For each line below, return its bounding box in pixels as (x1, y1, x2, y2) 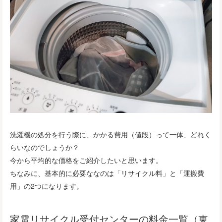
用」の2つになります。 (10, 180, 83, 191)
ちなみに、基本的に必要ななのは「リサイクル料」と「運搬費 (10, 167, 204, 178)
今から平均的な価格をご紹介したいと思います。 (10, 155, 163, 165)
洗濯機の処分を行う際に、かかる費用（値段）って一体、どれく (10, 129, 211, 139)
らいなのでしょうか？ (10, 142, 79, 152)
